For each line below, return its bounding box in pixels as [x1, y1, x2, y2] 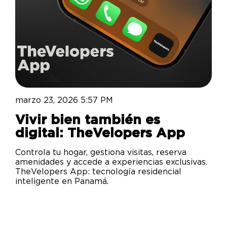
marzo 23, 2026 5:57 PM [15, 96, 113, 105]
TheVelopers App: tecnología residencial [15, 168, 181, 176]
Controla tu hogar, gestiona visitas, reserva [15, 148, 186, 157]
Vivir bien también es [15, 113, 160, 127]
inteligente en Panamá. [15, 177, 108, 186]
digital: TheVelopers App [15, 127, 185, 140]
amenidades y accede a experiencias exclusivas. [15, 158, 207, 167]
